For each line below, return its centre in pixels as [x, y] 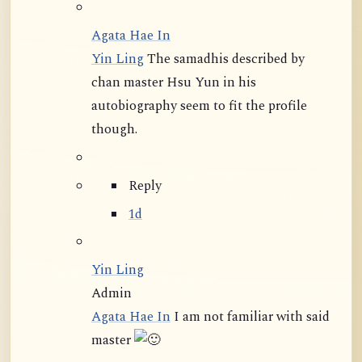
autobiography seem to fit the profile [199, 107]
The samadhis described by [224, 60]
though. [114, 130]
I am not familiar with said [250, 318]
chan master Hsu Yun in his [174, 83]
